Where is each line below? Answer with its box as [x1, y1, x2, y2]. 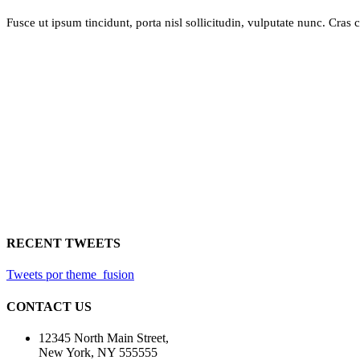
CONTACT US [6, 299, 92, 313]
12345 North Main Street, [39, 330, 169, 345]
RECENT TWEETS [6, 235, 121, 250]
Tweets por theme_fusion [6, 268, 134, 282]
